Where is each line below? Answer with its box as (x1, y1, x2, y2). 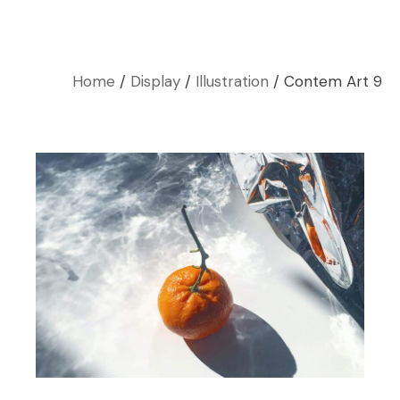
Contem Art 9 (284, 71, 382, 91)
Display (130, 71, 180, 91)
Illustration (196, 71, 269, 91)
